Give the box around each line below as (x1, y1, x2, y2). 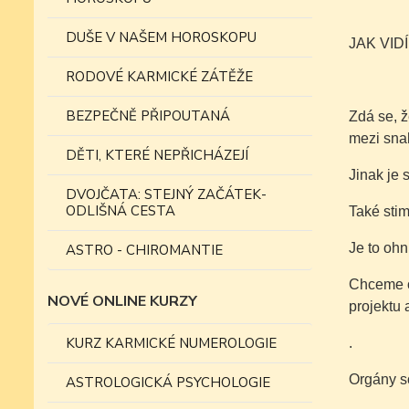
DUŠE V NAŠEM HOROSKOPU (66, 28, 257, 47)
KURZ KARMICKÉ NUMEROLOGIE (66, 334, 277, 352)
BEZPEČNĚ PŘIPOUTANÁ (66, 107, 230, 125)
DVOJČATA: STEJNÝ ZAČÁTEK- (66, 185, 267, 204)
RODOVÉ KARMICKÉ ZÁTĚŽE (66, 68, 253, 86)
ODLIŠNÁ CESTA (66, 202, 175, 220)
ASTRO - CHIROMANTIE (66, 241, 223, 259)
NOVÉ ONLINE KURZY (47, 291, 197, 311)
